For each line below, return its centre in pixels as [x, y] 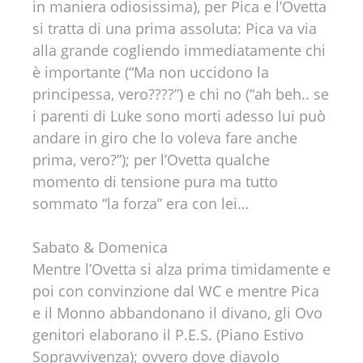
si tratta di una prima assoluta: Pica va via [175, 28]
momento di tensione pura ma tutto [155, 181]
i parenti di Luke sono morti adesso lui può [179, 116]
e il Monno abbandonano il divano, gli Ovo [177, 313]
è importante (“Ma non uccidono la [151, 72]
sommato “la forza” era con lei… [141, 203]
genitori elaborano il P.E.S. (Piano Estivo [168, 335]
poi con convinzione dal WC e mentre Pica [176, 291]
